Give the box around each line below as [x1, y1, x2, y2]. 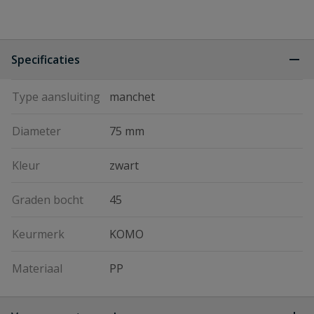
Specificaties [11, 52, 80, 67]
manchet [109, 89, 155, 104]
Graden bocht [12, 192, 83, 207]
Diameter [12, 123, 61, 139]
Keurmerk [12, 226, 64, 242]
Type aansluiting [12, 89, 100, 104]
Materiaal [12, 261, 62, 276]
